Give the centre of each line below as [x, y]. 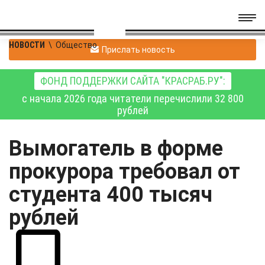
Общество [76, 45]
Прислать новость [138, 49]
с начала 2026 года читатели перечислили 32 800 [132, 98]
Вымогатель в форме [116, 148]
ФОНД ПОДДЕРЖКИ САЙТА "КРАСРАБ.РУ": [132, 81]
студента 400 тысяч [111, 195]
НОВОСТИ [27, 45]
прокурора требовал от [125, 172]
